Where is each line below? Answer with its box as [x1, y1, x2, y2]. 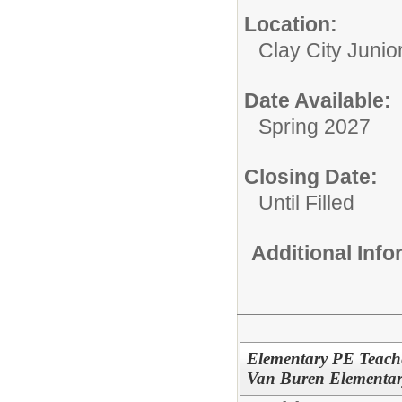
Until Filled [258, 190, 354, 214]
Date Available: [244, 88, 391, 112]
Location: [244, 12, 337, 36]
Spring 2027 [258, 114, 371, 138]
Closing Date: [244, 164, 378, 188]
